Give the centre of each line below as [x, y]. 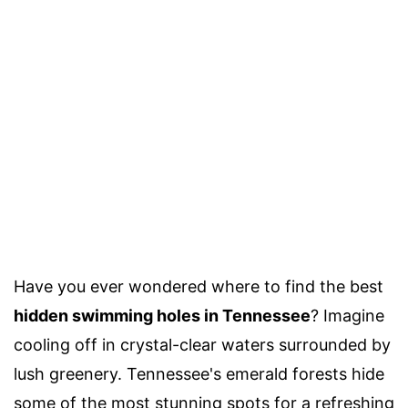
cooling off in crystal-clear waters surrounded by [202, 345]
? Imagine [347, 316]
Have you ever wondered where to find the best [199, 286]
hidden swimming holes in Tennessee [162, 316]
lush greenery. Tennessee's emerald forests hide [199, 374]
